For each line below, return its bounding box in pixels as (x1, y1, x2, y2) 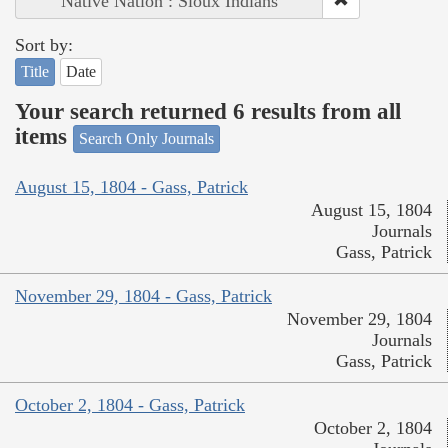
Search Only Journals (79, 129, 214, 147)
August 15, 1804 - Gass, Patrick (15, 177, 248, 198)
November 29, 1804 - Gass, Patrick (15, 286, 272, 307)
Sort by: (15, 34, 73, 55)
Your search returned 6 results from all (15, 99, 401, 125)
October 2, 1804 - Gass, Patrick (15, 395, 245, 416)
